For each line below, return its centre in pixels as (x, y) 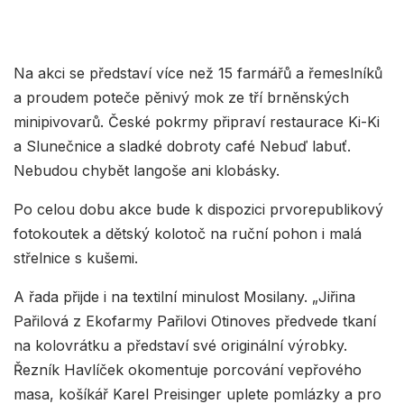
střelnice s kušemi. (76, 258)
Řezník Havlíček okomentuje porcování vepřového (188, 370)
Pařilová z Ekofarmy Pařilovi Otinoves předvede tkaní (195, 321)
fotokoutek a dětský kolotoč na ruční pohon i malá (188, 234)
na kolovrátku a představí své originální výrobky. (180, 346)
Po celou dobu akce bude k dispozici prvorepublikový (198, 210)
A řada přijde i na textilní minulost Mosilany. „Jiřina (184, 297)
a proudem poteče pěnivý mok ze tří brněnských (181, 98)
